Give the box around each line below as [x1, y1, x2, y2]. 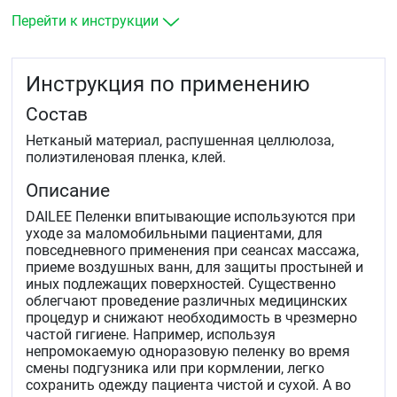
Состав [26, 104, 88, 126]
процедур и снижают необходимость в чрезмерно [26, 309, 357, 327]
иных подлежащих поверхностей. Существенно [26, 276, 336, 293]
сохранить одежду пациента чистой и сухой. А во [26, 377, 351, 394]
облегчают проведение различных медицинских [26, 292, 347, 310]
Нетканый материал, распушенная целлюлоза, [26, 132, 334, 150]
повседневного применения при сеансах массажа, [26, 242, 359, 260]
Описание [26, 180, 110, 202]
